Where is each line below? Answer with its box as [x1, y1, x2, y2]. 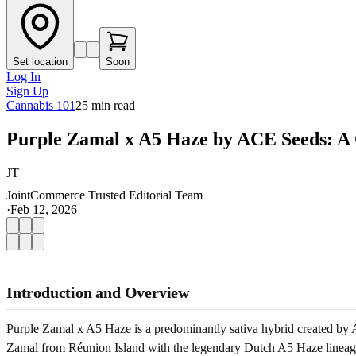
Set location [13, 56, 68, 68]
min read [88, 99, 135, 112]
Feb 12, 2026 [10, 202, 77, 216]
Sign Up [6, 84, 48, 98]
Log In [6, 70, 41, 83]
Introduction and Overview [6, 283, 189, 301]
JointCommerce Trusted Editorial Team [6, 188, 203, 202]
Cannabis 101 [6, 99, 75, 112]
